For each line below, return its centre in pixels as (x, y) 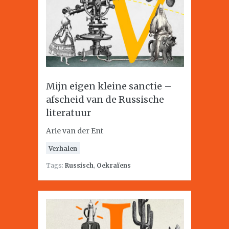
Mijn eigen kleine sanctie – (109, 86)
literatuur (68, 113)
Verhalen (63, 148)
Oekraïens (114, 165)
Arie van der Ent (75, 131)
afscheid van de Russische (105, 99)
